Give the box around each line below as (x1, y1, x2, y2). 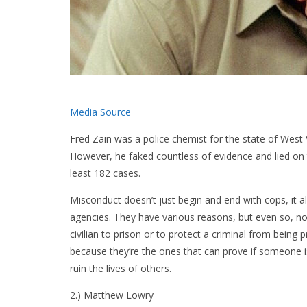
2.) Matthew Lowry (70, 288, 153, 302)
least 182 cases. (70, 167, 140, 180)
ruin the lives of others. (70, 262, 171, 275)
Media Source (70, 106, 131, 119)
